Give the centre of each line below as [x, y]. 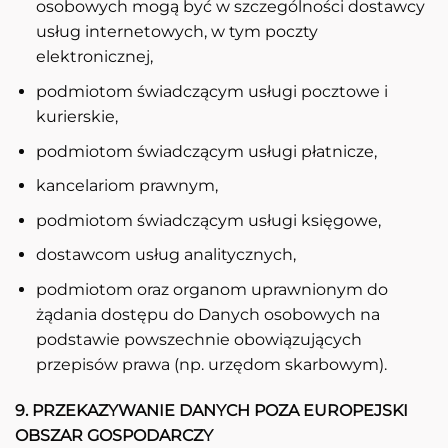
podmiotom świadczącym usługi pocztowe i [211, 91]
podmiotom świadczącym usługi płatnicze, [206, 151]
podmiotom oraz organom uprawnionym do [211, 289]
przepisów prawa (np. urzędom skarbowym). [211, 364]
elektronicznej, [94, 57]
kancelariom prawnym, [126, 186]
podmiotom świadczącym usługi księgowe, [208, 220]
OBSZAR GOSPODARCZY [114, 435]
